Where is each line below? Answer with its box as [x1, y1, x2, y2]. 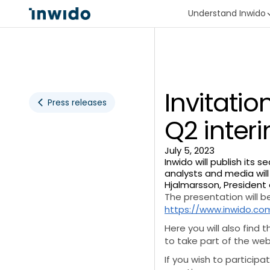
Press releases [47, 96, 107, 109]
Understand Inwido [188, 7, 266, 20]
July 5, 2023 [165, 144, 215, 157]
